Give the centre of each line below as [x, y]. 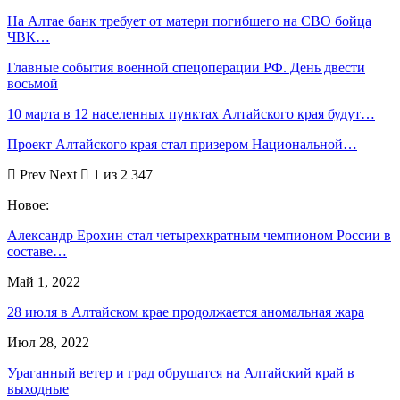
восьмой [33, 83]
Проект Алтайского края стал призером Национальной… [182, 144]
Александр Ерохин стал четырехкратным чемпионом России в [199, 235]
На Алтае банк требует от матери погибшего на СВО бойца [189, 21]
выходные [38, 388]
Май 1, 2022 [44, 281]
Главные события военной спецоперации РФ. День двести [186, 67]
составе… [37, 251]
